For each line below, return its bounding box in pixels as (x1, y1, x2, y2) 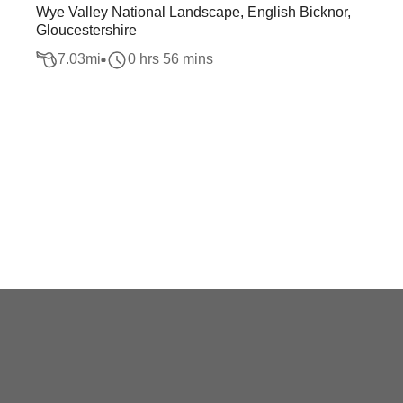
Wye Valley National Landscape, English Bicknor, (36, 4, 351, 20)
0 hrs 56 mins (128, 51, 213, 67)
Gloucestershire (36, 22, 137, 38)
